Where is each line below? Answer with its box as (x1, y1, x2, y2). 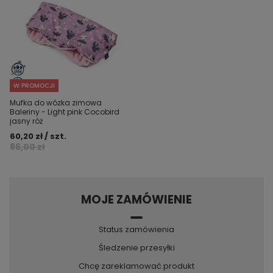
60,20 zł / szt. (10, 130, 66, 142)
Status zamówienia (99, 224, 174, 235)
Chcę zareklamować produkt (79, 260, 194, 272)
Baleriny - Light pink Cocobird (10, 107, 119, 117)
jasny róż (10, 116, 43, 126)
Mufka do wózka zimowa (10, 97, 102, 108)
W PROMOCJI (13, 81, 55, 90)
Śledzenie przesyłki (98, 242, 175, 253)
